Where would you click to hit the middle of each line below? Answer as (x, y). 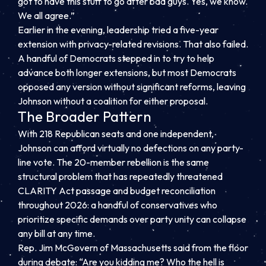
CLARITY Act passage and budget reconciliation (117, 190)
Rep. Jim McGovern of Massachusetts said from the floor (133, 247)
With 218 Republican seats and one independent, (116, 133)
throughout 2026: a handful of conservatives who (118, 205)
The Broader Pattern (85, 117)
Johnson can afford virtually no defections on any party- (131, 148)
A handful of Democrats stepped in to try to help (116, 58)
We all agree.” (46, 16)
